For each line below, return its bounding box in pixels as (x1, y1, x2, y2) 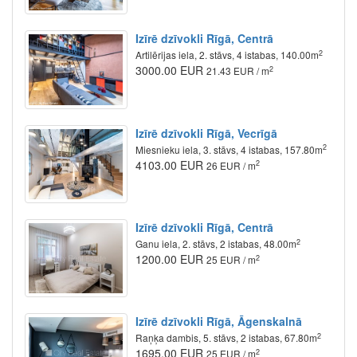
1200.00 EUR (135, 251, 206, 268)
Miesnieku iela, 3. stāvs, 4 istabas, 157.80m (135, 142, 323, 156)
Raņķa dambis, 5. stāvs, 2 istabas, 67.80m (135, 331, 317, 345)
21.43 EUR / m (206, 64, 269, 78)
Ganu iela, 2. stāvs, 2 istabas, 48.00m (135, 237, 296, 251)
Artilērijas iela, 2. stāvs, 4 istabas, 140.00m (135, 48, 319, 62)
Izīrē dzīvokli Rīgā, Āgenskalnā (135, 313, 302, 330)
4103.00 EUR (135, 156, 206, 173)
